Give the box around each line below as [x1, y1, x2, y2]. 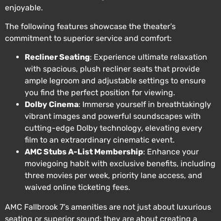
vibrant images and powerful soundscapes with [25, 111, 201, 121]
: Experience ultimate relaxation [90, 52, 207, 62]
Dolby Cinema [25, 100, 78, 110]
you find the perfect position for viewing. [25, 88, 175, 98]
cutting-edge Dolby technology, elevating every [25, 123, 202, 133]
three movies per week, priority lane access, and [25, 171, 202, 181]
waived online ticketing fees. [25, 183, 130, 192]
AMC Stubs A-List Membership [25, 147, 143, 157]
